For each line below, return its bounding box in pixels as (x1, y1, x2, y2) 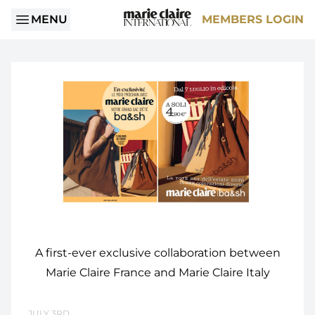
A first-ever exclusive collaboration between (34, 246, 281, 259)
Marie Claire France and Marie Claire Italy (45, 266, 270, 279)
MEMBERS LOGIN (202, 13, 304, 26)
